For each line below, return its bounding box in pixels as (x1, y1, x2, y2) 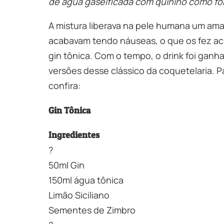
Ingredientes (48, 129, 99, 140)
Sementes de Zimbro (48, 203, 135, 216)
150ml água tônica (48, 173, 123, 186)
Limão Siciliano (48, 188, 109, 201)
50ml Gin (48, 158, 86, 171)
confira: (48, 79, 80, 91)
